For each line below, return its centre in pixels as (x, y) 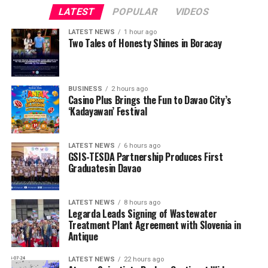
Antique (83, 236)
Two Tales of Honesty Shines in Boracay (145, 43)
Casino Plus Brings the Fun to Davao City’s (150, 100)
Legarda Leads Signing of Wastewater (142, 213)
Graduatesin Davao (104, 168)
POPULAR (135, 11)
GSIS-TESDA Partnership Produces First (145, 156)
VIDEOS (193, 11)
